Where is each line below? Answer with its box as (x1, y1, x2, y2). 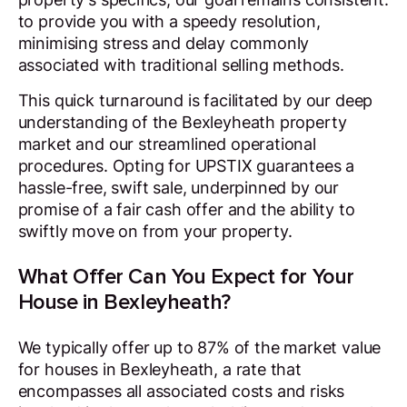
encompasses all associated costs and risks (17, 381, 345, 401)
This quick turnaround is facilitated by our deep (17, 91, 373, 111)
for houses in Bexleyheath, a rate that (17, 359, 302, 379)
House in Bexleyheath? (17, 289, 231, 315)
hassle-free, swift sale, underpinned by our (17, 178, 340, 198)
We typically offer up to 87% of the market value (17, 337, 382, 357)
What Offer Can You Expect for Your (17, 263, 354, 290)
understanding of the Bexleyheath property (17, 113, 347, 133)
